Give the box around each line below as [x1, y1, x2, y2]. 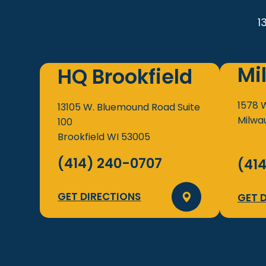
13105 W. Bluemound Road [58, 100, 178, 114]
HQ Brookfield [58, 62, 193, 91]
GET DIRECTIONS [58, 189, 141, 204]
